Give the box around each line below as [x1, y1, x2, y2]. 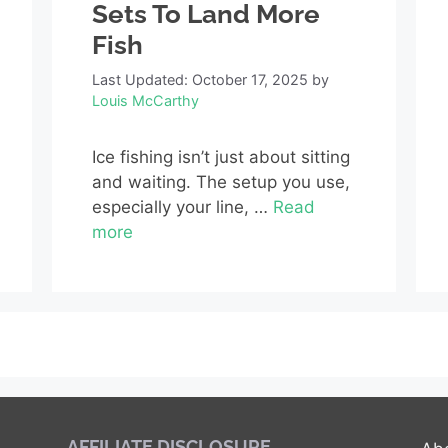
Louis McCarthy [92, 91, 200, 109]
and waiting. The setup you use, [92, 171, 351, 192]
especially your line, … [92, 196, 274, 217]
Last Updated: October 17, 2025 [92, 70, 309, 88]
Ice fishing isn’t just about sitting [92, 146, 351, 167]
